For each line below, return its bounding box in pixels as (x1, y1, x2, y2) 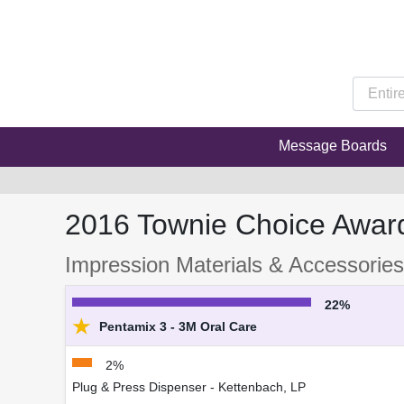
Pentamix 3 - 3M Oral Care (96, 319, 257, 335)
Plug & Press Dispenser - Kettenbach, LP (72, 380, 306, 395)
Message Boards (278, 138, 387, 154)
